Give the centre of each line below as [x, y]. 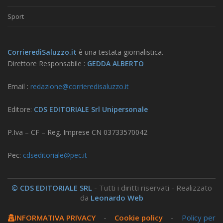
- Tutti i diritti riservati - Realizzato [153, 188]
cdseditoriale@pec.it [55, 155]
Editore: [20, 110]
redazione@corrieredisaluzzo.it [80, 87]
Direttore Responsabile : [47, 64]
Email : [19, 87]
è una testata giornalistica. [120, 52]
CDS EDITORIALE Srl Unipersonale [90, 110]
